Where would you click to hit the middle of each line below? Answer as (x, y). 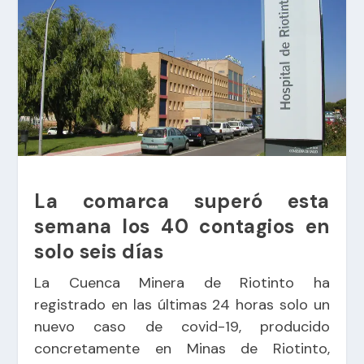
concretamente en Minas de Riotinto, (182, 348)
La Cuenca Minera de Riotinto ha (182, 282)
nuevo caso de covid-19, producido (182, 326)
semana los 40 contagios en (182, 226)
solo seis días (99, 251)
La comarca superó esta (182, 201)
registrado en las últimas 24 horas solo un (182, 304)
